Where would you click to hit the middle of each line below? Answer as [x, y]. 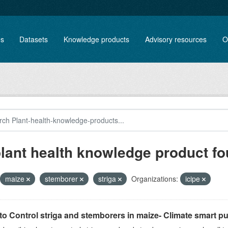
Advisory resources [176, 39]
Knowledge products [97, 39]
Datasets [34, 39]
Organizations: [154, 179]
